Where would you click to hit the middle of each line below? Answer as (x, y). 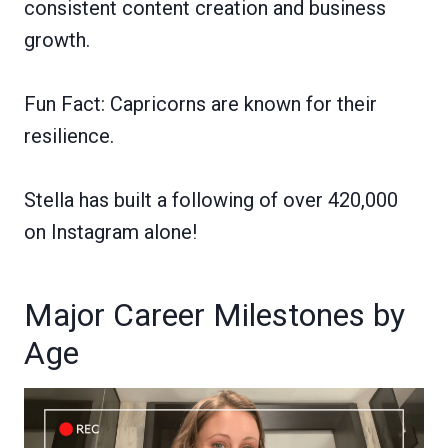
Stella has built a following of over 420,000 (211, 199)
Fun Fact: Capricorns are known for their (200, 103)
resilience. (69, 135)
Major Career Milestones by (214, 314)
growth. (57, 39)
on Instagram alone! (110, 231)
